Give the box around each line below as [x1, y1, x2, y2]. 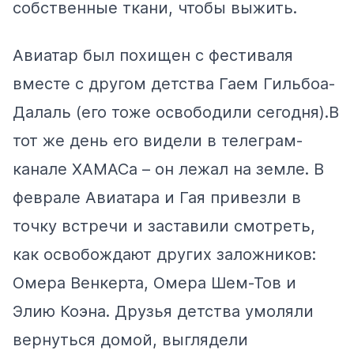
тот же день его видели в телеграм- [13, 130, 303, 150]
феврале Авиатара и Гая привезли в [13, 187, 301, 207]
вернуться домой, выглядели [13, 330, 248, 349]
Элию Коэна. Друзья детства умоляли [13, 301, 314, 321]
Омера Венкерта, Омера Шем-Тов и [13, 273, 296, 292]
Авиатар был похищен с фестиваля [13, 45, 293, 65]
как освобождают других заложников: [13, 244, 316, 264]
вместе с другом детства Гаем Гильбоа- [13, 73, 335, 93]
